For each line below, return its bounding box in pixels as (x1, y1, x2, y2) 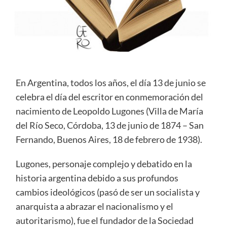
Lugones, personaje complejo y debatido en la (15, 158, 192, 169)
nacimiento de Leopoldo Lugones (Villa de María (15, 105, 203, 117)
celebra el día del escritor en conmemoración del (15, 91, 203, 102)
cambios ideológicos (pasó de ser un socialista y (15, 186, 200, 198)
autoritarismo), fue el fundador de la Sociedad (15, 214, 194, 226)
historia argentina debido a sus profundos (15, 172, 178, 183)
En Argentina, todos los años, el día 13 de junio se (15, 77, 206, 88)
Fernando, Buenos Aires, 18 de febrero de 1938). (15, 133, 202, 145)
